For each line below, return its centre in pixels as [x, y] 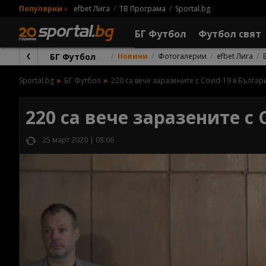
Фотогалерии [182, 56]
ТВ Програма [142, 8]
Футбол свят [230, 34]
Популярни [41, 8]
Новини [133, 56]
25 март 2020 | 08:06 [78, 140]
